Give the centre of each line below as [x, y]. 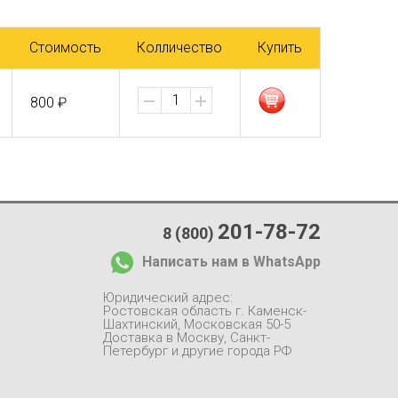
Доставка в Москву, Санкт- [187, 338]
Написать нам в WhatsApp [231, 261]
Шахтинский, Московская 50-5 [197, 324]
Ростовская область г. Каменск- [205, 311]
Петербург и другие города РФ [197, 351]
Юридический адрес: [168, 298]
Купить [280, 48]
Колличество [179, 48]
